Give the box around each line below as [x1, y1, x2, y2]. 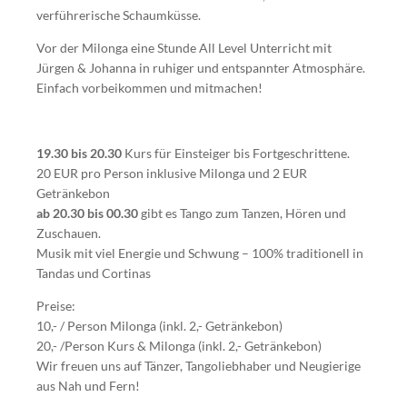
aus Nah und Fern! [36, 378, 140, 393]
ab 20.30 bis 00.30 [36, 205, 141, 221]
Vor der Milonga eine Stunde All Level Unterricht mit [36, 40, 332, 55]
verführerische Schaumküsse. [36, 7, 201, 23]
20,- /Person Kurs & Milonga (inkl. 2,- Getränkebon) [36, 338, 322, 353]
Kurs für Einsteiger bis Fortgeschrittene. [122, 145, 350, 161]
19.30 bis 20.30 [36, 145, 122, 161]
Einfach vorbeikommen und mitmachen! [36, 80, 263, 95]
